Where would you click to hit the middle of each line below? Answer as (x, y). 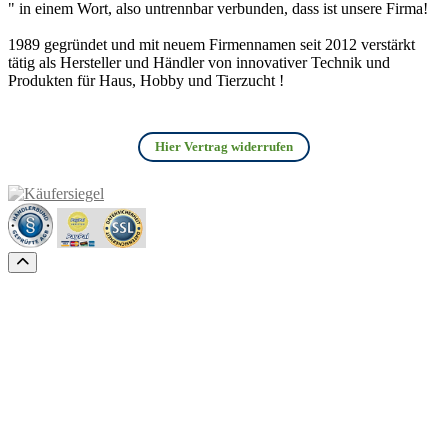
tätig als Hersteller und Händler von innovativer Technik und (199, 63)
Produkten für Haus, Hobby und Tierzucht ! (146, 81)
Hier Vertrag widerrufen (224, 147)
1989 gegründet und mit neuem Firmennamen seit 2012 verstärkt (211, 45)
